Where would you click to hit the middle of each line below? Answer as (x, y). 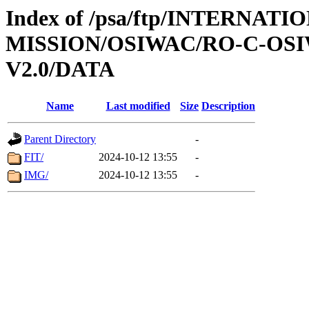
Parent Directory (60, 139)
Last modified (138, 106)
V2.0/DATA (60, 69)
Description (228, 106)
